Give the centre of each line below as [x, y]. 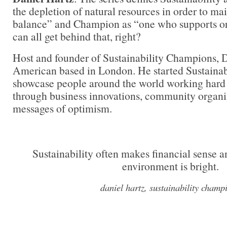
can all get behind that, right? [77, 36]
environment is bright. [170, 166]
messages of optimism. [62, 108]
